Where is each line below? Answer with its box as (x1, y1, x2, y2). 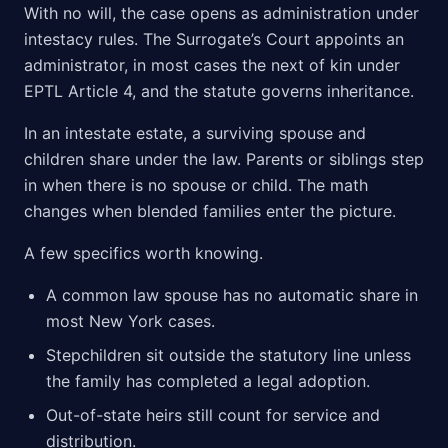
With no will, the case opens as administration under (24, 3, 419, 24)
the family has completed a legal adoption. (46, 371, 370, 392)
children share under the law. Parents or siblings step (24, 149, 424, 170)
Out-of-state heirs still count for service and (46, 405, 380, 426)
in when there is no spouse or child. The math (24, 175, 368, 196)
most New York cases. (46, 311, 215, 332)
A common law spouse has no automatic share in (46, 285, 418, 306)
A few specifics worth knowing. (24, 243, 263, 264)
